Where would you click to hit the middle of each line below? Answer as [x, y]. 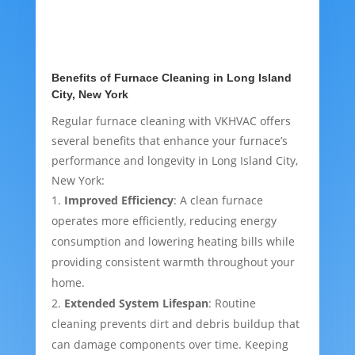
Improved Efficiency [118, 200]
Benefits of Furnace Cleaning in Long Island [171, 78]
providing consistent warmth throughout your [173, 262]
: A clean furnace [218, 200]
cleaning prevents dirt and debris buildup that [175, 324]
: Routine [232, 303]
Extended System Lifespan [136, 303]
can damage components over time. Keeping [170, 345]
